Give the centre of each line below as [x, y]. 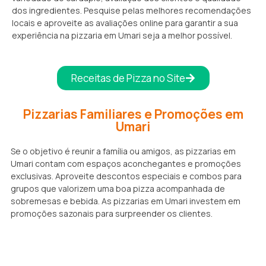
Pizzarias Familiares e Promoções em [133, 114]
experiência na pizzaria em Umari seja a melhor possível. [122, 36]
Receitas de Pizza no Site [128, 78]
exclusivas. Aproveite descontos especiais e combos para [126, 176]
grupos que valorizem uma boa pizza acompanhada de [118, 189]
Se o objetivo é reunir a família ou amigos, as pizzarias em [123, 151]
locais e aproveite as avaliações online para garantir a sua [125, 23]
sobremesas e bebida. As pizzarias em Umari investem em [126, 201]
